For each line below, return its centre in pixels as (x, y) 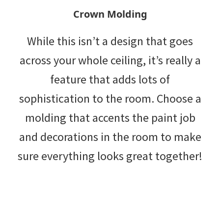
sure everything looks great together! (110, 156)
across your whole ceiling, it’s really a (110, 60)
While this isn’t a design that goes (110, 41)
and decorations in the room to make (110, 137)
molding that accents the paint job (110, 117)
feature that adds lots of (110, 79)
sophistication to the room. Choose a (110, 98)
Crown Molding (110, 14)
